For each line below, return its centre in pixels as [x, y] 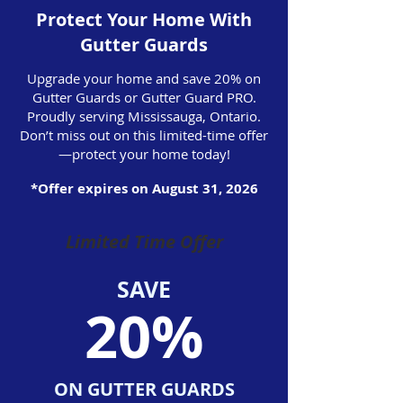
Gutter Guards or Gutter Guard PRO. [144, 97]
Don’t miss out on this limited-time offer [144, 134]
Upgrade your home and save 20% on [144, 78]
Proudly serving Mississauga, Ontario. [144, 116]
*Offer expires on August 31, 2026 [144, 188]
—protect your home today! [144, 153]
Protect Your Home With [143, 19]
